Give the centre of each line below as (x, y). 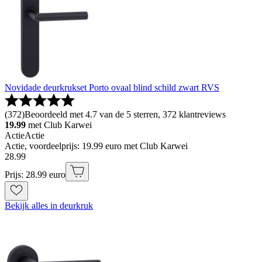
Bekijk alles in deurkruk (49, 206)
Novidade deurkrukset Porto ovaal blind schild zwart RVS (112, 88)
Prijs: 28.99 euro (35, 175)
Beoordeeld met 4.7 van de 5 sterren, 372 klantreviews (125, 115)
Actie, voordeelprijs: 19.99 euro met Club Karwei (96, 146)
